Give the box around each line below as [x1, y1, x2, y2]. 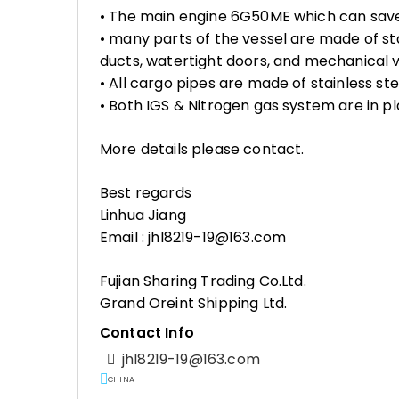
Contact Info [100, 323, 194, 342]
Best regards [100, 183, 191, 203]
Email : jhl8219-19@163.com [100, 227, 287, 248]
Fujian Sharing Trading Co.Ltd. [100, 271, 306, 291]
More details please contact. [100, 139, 305, 159]
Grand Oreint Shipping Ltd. [100, 293, 288, 313]
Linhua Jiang [100, 205, 186, 225]
